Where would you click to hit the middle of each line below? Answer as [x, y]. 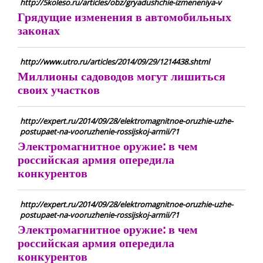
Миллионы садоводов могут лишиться [122, 76]
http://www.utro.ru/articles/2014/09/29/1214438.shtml [115, 62]
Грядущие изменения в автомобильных [124, 17]
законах [39, 30]
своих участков [59, 90]
